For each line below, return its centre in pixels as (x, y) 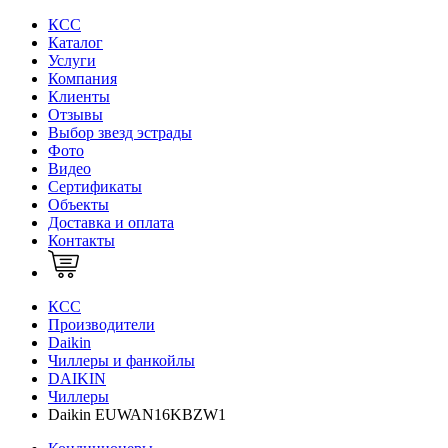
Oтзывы (75, 114)
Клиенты (79, 96)
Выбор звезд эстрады (120, 132)
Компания (82, 78)
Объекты (78, 204)
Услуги (72, 60)
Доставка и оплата (111, 222)
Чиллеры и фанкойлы (121, 360)
